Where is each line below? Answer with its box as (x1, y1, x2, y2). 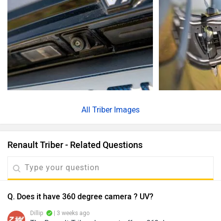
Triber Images (92, 105, 140, 115)
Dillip (30, 210, 43, 217)
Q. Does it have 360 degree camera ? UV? (7, 192, 153, 202)
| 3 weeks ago (52, 210, 90, 217)
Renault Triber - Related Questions (7, 140, 143, 151)
